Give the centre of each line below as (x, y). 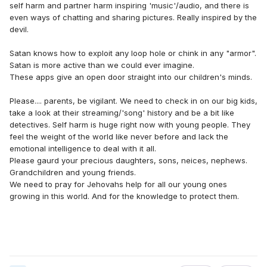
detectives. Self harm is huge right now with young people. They (130, 125)
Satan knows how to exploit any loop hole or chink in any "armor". (133, 53)
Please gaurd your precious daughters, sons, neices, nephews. (128, 161)
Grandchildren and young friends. (73, 173)
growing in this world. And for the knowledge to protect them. (124, 196)
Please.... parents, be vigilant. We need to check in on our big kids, (133, 101)
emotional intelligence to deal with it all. (84, 149)
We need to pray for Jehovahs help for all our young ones (118, 184)
